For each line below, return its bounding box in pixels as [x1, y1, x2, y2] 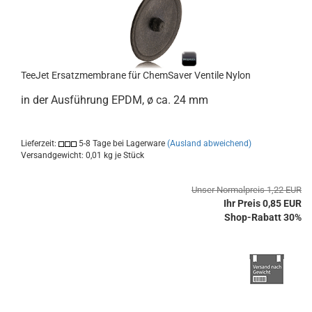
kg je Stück [102, 150, 144, 160]
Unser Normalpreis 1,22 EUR [192, 185, 302, 195]
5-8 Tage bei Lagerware [77, 139, 165, 148]
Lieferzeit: [21, 139, 58, 148]
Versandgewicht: [21, 150, 86, 160]
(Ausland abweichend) [167, 139, 251, 148]
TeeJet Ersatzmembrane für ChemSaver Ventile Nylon [21, 70, 251, 81]
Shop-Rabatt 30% [224, 212, 302, 223]
